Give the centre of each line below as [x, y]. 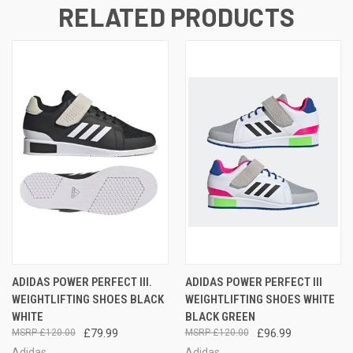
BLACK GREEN [220, 316]
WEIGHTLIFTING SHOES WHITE [260, 299]
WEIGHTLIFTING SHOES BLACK [88, 299]
